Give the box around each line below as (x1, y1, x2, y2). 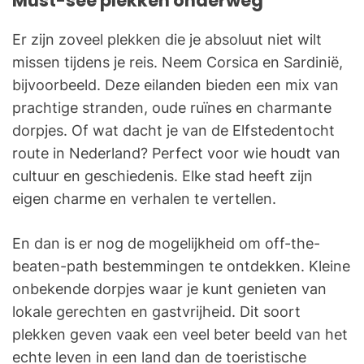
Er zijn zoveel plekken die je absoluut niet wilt (12, 31, 322, 49)
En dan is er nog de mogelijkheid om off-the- (12, 235, 320, 253)
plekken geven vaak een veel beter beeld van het (12, 326, 348, 344)
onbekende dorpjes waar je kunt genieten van (12, 280, 327, 298)
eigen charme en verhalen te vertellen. (12, 190, 276, 208)
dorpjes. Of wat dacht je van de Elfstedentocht (12, 122, 335, 140)
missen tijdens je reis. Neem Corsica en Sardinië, (12, 54, 343, 71)
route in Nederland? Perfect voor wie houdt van (12, 145, 340, 162)
